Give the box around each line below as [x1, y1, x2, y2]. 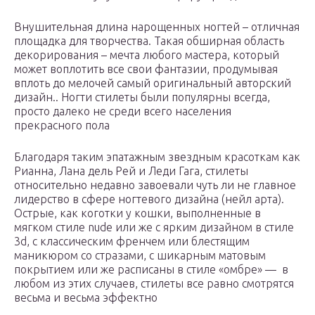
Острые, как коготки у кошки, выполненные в [14, 207, 261, 220]
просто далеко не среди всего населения [14, 105, 231, 118]
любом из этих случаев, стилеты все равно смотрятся [14, 277, 294, 290]
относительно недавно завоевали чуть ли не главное [14, 179, 296, 192]
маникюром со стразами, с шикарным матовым [14, 249, 266, 262]
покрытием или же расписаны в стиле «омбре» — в [14, 263, 288, 276]
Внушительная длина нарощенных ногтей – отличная [14, 20, 300, 34]
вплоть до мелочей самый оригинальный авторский [14, 77, 291, 90]
